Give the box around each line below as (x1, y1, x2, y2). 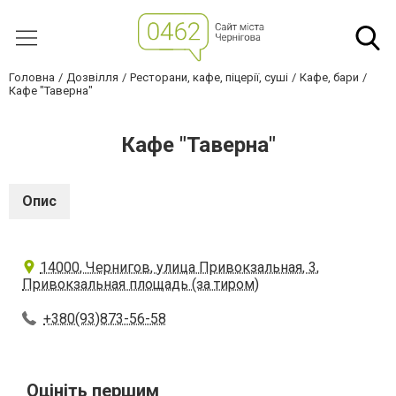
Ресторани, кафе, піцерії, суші (130, 71, 288, 84)
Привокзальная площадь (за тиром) (22, 276, 259, 293)
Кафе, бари (300, 71, 359, 84)
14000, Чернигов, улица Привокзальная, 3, (40, 259, 319, 276)
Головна (9, 71, 55, 84)
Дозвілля (66, 71, 118, 84)
